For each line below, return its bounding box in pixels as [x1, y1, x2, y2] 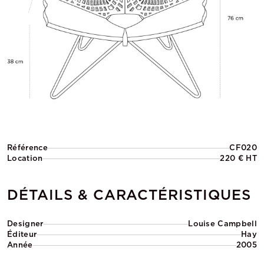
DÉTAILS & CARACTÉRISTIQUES [7, 186, 251, 203]
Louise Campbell [188, 219, 257, 228]
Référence [7, 143, 48, 152]
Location [7, 154, 43, 163]
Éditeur [7, 230, 37, 239]
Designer [7, 219, 44, 228]
